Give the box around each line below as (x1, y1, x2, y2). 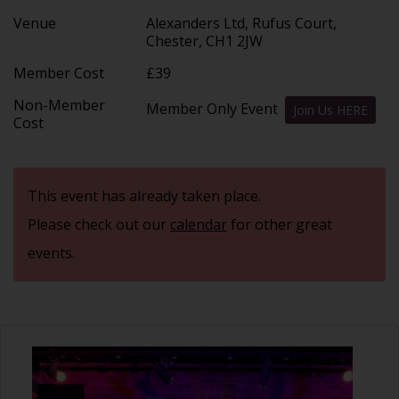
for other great (227, 214, 332, 234)
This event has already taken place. (28, 185, 261, 206)
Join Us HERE (293, 101, 369, 118)
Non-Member (13, 94, 105, 115)
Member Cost (13, 62, 104, 83)
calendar (170, 214, 227, 234)
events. (28, 242, 75, 263)
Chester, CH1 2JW (146, 30, 267, 51)
